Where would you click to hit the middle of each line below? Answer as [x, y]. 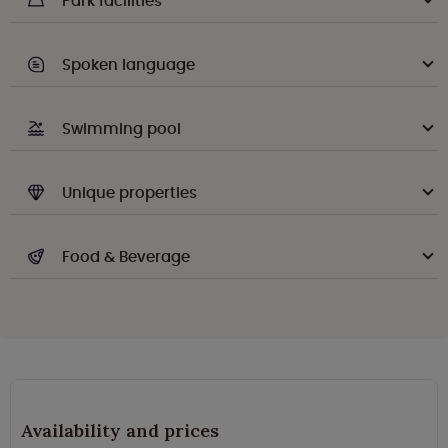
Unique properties [129, 193]
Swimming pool [121, 129]
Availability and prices [120, 431]
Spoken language [128, 65]
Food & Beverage [126, 257]
